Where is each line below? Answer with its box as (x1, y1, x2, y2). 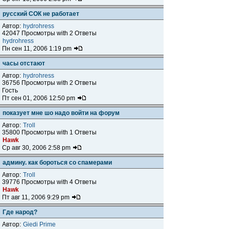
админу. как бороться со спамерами (3, 159, 112, 166)
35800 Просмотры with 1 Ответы (2, 129, 97, 136)
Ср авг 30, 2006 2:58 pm (2, 144, 72, 151)
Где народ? (3, 209, 37, 216)
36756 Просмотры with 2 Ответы (2, 79, 97, 86)
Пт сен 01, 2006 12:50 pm (2, 95, 77, 102)
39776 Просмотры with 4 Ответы (2, 178, 97, 186)
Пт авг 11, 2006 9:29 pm (2, 194, 71, 201)
